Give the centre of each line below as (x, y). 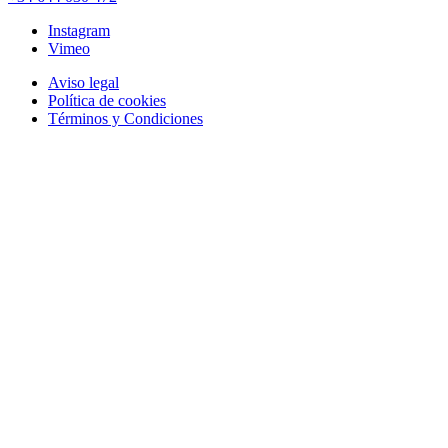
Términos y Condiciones (125, 119)
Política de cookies (107, 101)
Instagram (79, 31)
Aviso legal (83, 83)
